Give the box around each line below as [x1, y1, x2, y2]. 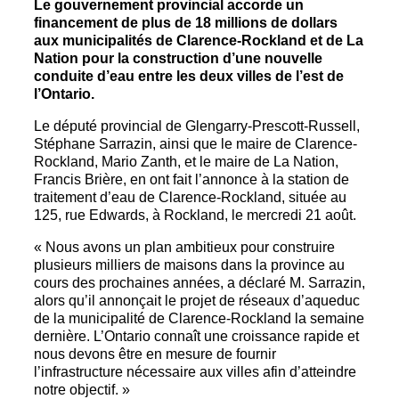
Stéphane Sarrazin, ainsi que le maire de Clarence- [34, 136, 357, 152]
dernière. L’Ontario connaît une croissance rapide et [34, 329, 359, 345]
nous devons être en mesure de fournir [34, 346, 276, 362]
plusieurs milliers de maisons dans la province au [34, 257, 345, 273]
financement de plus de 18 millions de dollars [34, 15, 338, 31]
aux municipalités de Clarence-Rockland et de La [34, 33, 363, 49]
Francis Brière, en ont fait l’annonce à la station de [34, 172, 349, 188]
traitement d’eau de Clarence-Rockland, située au [34, 190, 346, 206]
